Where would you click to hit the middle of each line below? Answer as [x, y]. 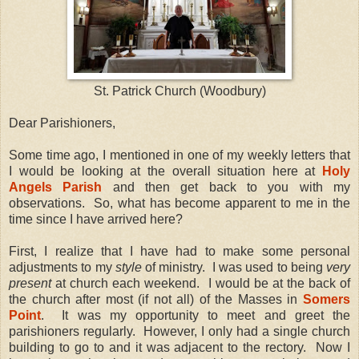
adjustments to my [62, 267]
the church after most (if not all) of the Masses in [156, 299]
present [30, 283]
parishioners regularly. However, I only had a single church [179, 331]
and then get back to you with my [226, 187]
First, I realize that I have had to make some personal [179, 251]
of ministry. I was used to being [234, 267]
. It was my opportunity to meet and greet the [196, 315]
